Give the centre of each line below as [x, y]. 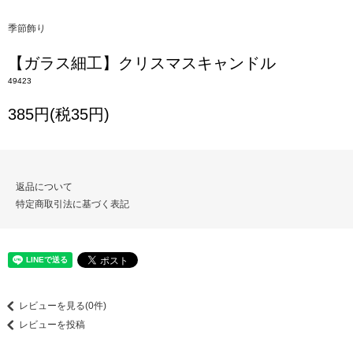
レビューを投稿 [52, 325]
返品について [44, 186]
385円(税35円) [59, 114]
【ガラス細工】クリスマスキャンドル [142, 63]
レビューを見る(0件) [63, 306]
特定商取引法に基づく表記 [72, 204]
